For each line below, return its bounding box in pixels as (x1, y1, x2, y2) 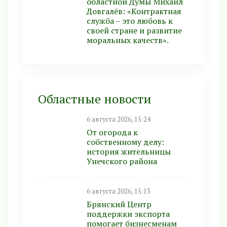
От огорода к (87, 127, 138, 138)
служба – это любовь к (87, 15, 173, 26)
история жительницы (87, 146, 171, 157)
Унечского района (87, 156, 157, 167)
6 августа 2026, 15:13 (87, 187, 150, 196)
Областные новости (38, 91, 152, 107)
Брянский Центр (87, 199, 152, 210)
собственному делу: (87, 136, 164, 147)
